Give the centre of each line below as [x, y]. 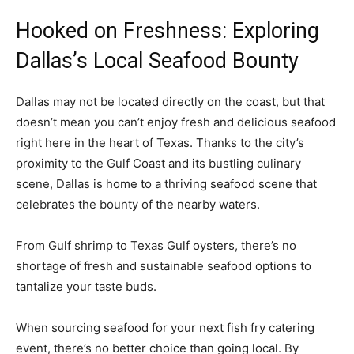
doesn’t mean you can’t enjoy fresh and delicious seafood [176, 122]
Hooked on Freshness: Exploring [168, 30]
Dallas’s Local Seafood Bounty [157, 60]
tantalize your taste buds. [86, 286]
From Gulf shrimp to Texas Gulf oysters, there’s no [156, 245]
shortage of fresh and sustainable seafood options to [164, 265]
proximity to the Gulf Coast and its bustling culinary [158, 163]
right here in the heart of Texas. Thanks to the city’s [160, 142]
